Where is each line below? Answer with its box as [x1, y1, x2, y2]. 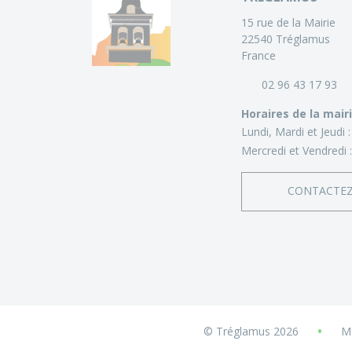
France [241, 48, 276, 64]
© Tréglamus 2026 [203, 324, 299, 339]
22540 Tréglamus [241, 31, 330, 47]
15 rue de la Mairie [241, 15, 335, 31]
